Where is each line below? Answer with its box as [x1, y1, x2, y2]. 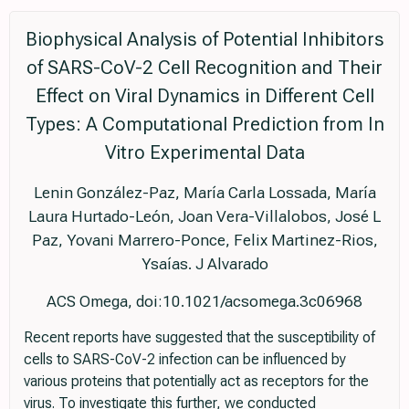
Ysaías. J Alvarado [141, 255, 268, 273]
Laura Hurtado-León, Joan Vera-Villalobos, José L [28, 207, 381, 225]
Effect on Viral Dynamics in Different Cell [35, 85, 374, 107]
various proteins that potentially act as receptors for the [24, 372, 369, 390]
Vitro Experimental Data [104, 142, 305, 163]
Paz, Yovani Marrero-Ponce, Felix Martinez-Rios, [31, 231, 378, 249]
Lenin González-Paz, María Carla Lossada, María [33, 184, 376, 202]
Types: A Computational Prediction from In [25, 113, 384, 135]
